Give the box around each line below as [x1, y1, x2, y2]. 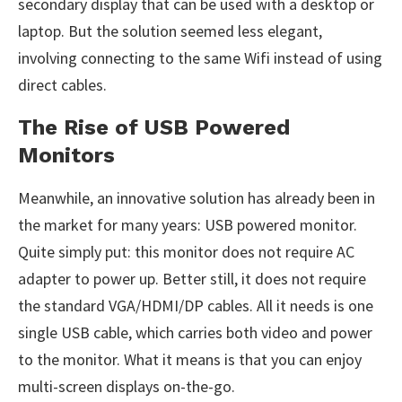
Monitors [18, 143, 115, 168]
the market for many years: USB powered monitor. [18, 214, 357, 235]
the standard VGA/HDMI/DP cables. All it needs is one [18, 295, 373, 316]
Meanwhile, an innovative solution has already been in [18, 188, 375, 208]
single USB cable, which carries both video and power [18, 322, 372, 343]
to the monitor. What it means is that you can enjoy [18, 349, 362, 370]
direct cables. [18, 74, 107, 95]
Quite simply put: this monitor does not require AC [18, 241, 354, 262]
